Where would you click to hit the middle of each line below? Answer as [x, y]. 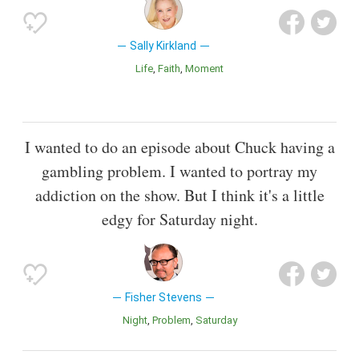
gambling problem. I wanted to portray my [179, 171]
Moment [209, 68]
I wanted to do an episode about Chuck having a [179, 147]
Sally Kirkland [163, 45]
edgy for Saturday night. [179, 219]
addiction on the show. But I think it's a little [179, 195]
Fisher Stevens [163, 297]
